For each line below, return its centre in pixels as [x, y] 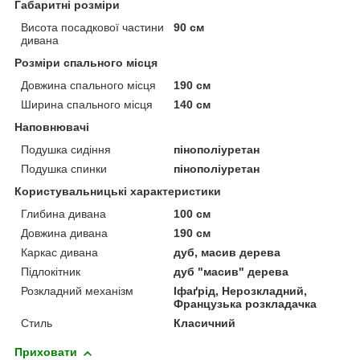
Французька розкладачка [245, 304]
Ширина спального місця [87, 105]
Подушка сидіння [66, 150]
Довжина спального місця [88, 86]
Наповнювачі [52, 127]
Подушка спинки [64, 169]
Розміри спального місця [86, 63]
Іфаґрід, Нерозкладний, [241, 291]
